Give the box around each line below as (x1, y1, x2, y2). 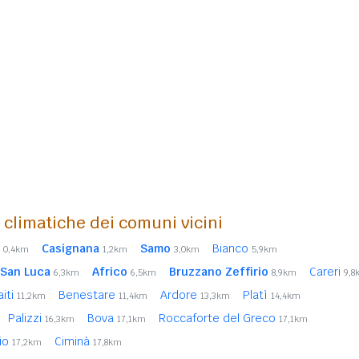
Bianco (212, 241, 252, 256)
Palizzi (8, 311, 45, 325)
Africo (92, 264, 127, 279)
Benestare (58, 288, 119, 302)
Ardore (160, 288, 200, 302)
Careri (309, 264, 344, 279)
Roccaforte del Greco (159, 311, 279, 325)
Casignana (42, 241, 99, 256)
